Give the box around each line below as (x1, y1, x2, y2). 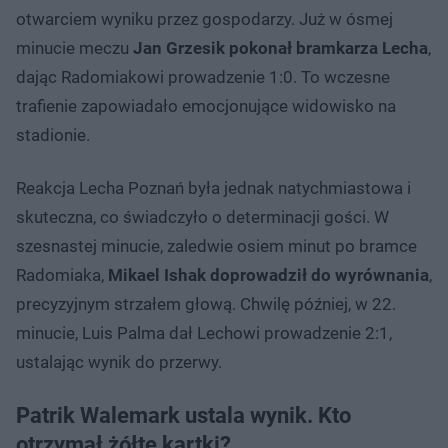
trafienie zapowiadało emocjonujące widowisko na (16, 95, 396, 116)
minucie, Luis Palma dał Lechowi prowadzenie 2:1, (16, 322, 392, 343)
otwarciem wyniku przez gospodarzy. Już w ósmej (16, 8, 393, 29)
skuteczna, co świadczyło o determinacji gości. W (16, 206, 389, 227)
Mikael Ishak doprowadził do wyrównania (108, 264, 429, 285)
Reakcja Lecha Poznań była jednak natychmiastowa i (16, 177, 411, 198)
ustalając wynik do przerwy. (16, 351, 222, 372)
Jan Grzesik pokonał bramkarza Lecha (133, 37, 428, 58)
